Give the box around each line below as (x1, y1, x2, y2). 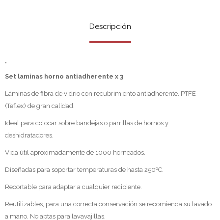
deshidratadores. (5, 131, 54, 139)
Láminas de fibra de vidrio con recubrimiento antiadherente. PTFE (5, 89, 196, 97)
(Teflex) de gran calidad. (5, 102, 75, 110)
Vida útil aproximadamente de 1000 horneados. (5, 148, 145, 156)
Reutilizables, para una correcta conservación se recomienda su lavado (5, 200, 212, 208)
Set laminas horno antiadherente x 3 (5, 72, 123, 80)
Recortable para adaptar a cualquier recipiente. (5, 183, 142, 191)
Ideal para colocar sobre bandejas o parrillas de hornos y (5, 119, 168, 127)
